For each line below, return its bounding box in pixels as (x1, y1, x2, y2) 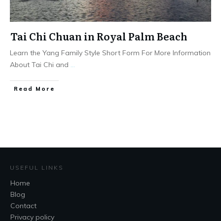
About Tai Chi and (10, 60, 71, 69)
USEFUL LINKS (10, 164, 64, 172)
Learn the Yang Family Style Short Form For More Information (10, 48, 211, 57)
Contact (10, 201, 37, 211)
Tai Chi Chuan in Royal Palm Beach (10, 29, 187, 43)
